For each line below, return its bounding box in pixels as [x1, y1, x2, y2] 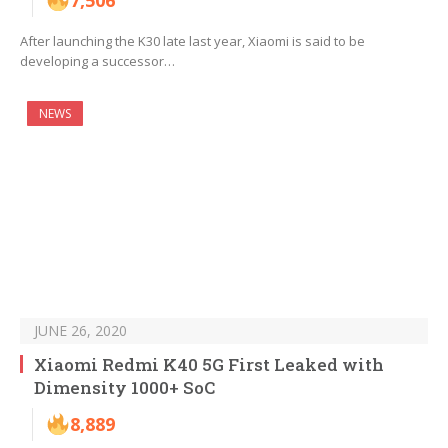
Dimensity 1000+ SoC [34, 376, 215, 400]
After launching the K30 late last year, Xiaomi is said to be [20, 32, 365, 51]
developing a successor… [20, 52, 175, 71]
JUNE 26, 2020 [34, 321, 127, 341]
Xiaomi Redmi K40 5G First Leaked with [34, 353, 384, 377]
